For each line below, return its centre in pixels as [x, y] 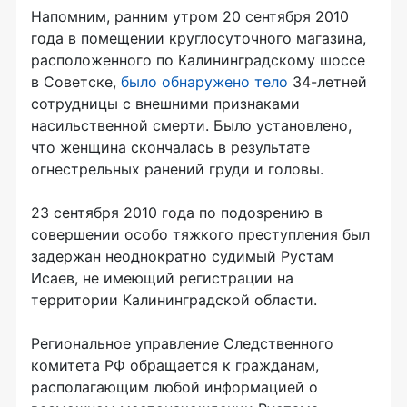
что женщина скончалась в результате [170, 147]
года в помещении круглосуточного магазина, [199, 38]
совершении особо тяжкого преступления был [200, 234]
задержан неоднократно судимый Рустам [182, 256]
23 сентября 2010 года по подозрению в [177, 213]
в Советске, [76, 82]
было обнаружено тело [204, 82]
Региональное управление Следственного [182, 343]
